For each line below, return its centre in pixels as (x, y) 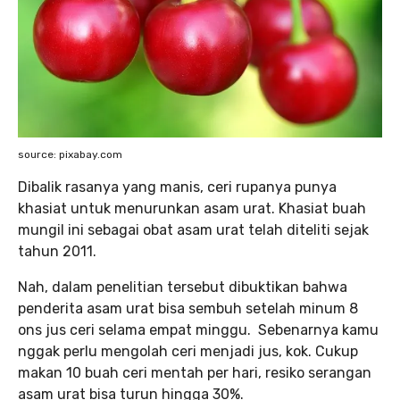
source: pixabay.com (70, 154)
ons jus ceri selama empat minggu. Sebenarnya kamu (198, 329)
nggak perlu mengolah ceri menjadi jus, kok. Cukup (188, 351)
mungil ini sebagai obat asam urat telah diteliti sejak (193, 229)
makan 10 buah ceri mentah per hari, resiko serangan (195, 372)
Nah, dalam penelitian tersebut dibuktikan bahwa (183, 287)
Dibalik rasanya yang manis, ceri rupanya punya (177, 187)
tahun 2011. (59, 251)
